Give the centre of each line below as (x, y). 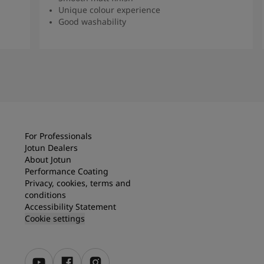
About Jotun (48, 159)
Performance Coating (67, 171)
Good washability (93, 21)
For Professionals (58, 136)
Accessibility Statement (70, 206)
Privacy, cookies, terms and (78, 183)
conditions (45, 194)
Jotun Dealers (51, 147)
